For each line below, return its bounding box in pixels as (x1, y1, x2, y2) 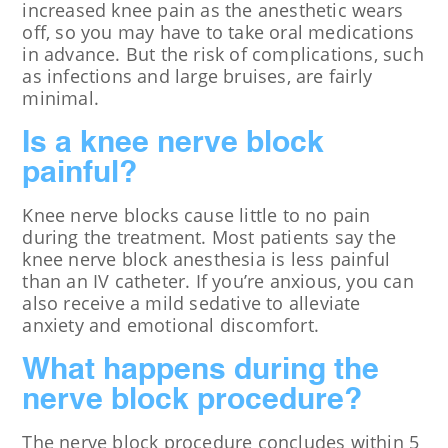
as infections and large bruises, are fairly (22, 63, 372, 88)
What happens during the (22, 355, 380, 386)
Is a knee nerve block (22, 128, 325, 159)
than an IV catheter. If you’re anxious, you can (22, 268, 414, 293)
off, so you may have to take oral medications (22, 19, 415, 44)
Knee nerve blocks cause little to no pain (22, 202, 371, 227)
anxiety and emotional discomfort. (22, 312, 319, 337)
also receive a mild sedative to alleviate (22, 290, 361, 315)
